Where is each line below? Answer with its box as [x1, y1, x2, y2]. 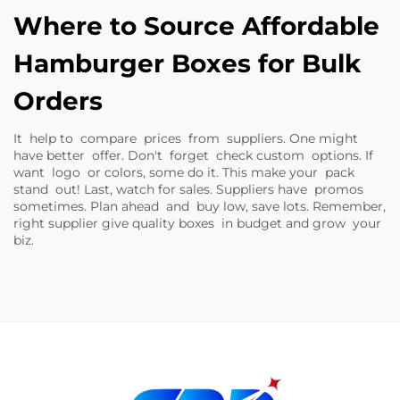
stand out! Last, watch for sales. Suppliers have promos [13, 181, 363, 197]
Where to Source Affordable [13, 11, 379, 41]
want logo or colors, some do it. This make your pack [13, 164, 354, 180]
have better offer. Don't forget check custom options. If [13, 147, 373, 163]
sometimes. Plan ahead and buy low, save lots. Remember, [13, 198, 386, 214]
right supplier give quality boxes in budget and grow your [13, 215, 381, 231]
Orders [13, 86, 103, 116]
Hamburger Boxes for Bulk [13, 48, 361, 79]
